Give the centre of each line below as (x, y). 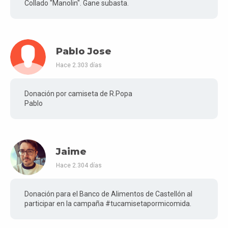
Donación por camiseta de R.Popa (78, 94)
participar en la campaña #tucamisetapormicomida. (108, 204)
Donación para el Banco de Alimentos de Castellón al (108, 194)
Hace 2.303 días (79, 65)
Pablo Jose (84, 52)
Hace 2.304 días (79, 165)
